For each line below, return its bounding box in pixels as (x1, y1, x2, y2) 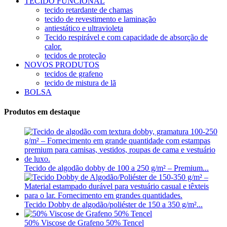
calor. (45, 42, 62, 51)
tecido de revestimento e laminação (45, 14, 156, 23)
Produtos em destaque (4, 107, 80, 116)
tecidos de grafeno (45, 69, 103, 78)
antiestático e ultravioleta (45, 23, 123, 32)
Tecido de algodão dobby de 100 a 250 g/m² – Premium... (24, 164, 209, 173)
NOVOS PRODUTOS (24, 60, 99, 69)
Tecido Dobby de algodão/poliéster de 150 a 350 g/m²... (24, 200, 203, 209)
